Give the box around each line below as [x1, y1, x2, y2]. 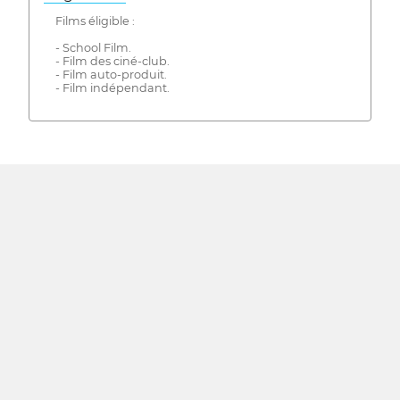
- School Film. [54, 40, 131, 54]
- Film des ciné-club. [54, 54, 170, 68]
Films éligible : [54, 13, 135, 28]
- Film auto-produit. [54, 67, 167, 81]
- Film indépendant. [54, 80, 170, 95]
